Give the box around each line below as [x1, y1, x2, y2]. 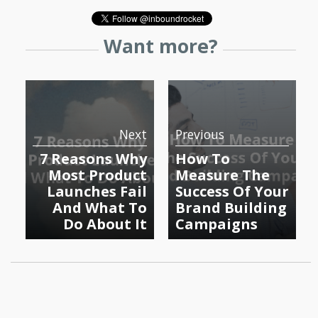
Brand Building [175, 197, 287, 217]
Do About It [62, 214, 147, 234]
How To [175, 148, 230, 168]
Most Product [48, 165, 147, 185]
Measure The [175, 165, 270, 185]
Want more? [104, 33, 218, 59]
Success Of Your [175, 181, 289, 201]
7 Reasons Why [39, 148, 147, 168]
